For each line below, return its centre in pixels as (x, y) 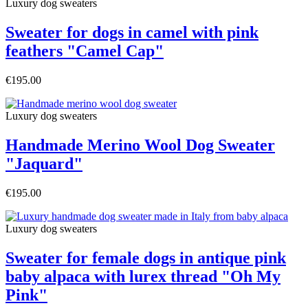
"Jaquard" (44, 164)
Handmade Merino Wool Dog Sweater (140, 145)
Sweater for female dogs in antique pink (146, 257)
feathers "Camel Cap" (85, 51)
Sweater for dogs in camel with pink (132, 33)
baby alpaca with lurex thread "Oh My (143, 276)
